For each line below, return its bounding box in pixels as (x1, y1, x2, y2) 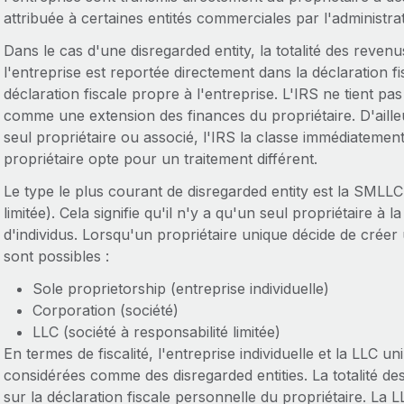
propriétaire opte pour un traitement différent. (3, 150, 317, 168)
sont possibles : (3, 247, 109, 265)
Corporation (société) (32, 301, 179, 319)
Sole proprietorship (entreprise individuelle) (32, 280, 329, 298)
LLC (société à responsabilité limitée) (32, 323, 280, 341)
